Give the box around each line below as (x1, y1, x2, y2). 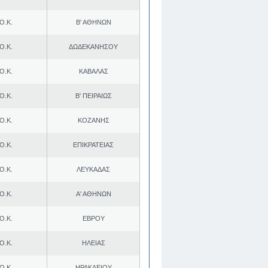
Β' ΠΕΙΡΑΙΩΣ (75, 92, 112, 99)
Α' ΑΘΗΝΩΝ (75, 190, 111, 197)
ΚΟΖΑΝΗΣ (77, 116, 109, 124)
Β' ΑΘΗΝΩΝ (75, 18, 111, 26)
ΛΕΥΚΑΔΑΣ (77, 165, 110, 173)
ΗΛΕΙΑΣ (81, 239, 105, 246)
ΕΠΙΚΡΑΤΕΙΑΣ (73, 141, 114, 148)
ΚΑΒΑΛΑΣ (78, 67, 108, 75)
